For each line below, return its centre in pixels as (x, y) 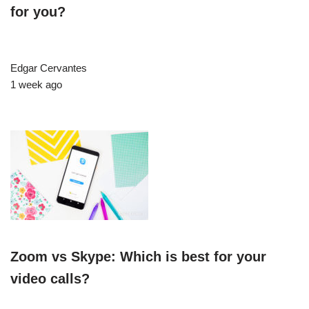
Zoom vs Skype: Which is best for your (138, 257)
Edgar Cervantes (49, 68)
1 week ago (36, 85)
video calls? (50, 279)
